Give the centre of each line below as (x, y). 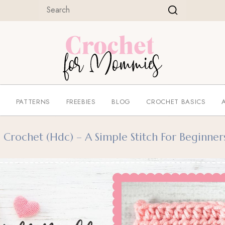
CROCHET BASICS (176, 101)
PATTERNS (33, 101)
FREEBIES (81, 101)
